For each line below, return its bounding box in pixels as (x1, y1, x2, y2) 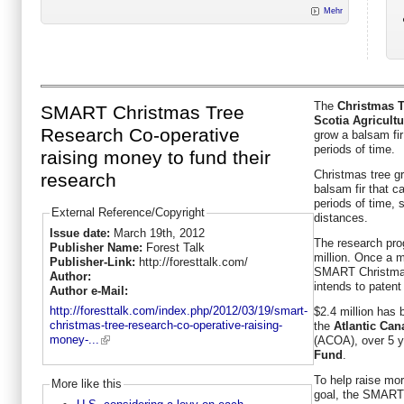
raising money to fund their (41, 147, 271, 170)
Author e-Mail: (49, 283, 132, 298)
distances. (314, 210, 368, 225)
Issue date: (49, 225, 114, 240)
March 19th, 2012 (113, 225, 205, 240)
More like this (50, 377, 122, 391)
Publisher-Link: (49, 254, 139, 269)
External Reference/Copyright (50, 206, 205, 220)
